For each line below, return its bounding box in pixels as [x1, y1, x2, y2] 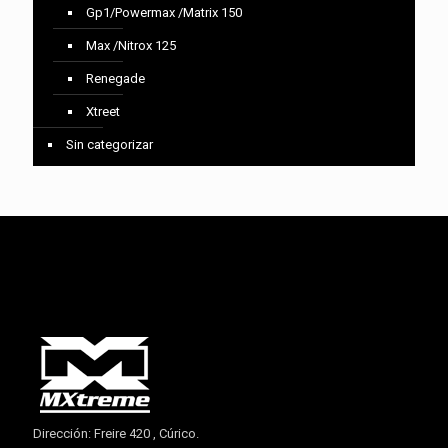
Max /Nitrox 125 [86, 38, 176, 53]
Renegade [86, 71, 145, 86]
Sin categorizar [66, 137, 153, 152]
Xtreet [86, 104, 120, 119]
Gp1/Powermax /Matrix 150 [86, 5, 242, 20]
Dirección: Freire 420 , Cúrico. [33, 426, 199, 441]
